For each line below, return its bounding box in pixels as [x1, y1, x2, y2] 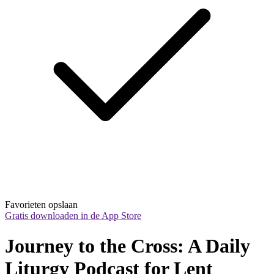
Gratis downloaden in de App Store [5, 210, 141, 221]
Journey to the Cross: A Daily [5, 234, 250, 257]
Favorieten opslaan [5, 199, 78, 210]
